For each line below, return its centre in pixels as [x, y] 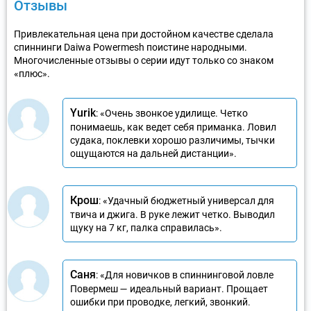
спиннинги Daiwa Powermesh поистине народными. [131, 47]
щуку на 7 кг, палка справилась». [146, 227]
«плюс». [32, 73]
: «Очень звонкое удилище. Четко [172, 113]
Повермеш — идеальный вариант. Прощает [169, 288]
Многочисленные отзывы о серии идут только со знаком [144, 60]
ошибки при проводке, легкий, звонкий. [160, 302]
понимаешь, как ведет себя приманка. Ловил [173, 127]
